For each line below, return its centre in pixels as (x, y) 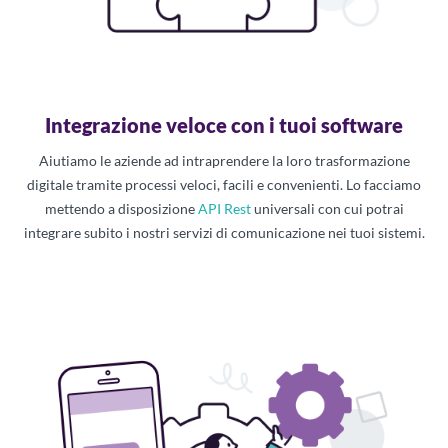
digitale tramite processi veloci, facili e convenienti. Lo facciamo (224, 184)
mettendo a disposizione (121, 208)
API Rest (224, 208)
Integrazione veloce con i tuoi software (224, 124)
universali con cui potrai (327, 208)
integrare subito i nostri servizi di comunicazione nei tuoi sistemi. (224, 232)
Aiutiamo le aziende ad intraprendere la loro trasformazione (224, 160)
